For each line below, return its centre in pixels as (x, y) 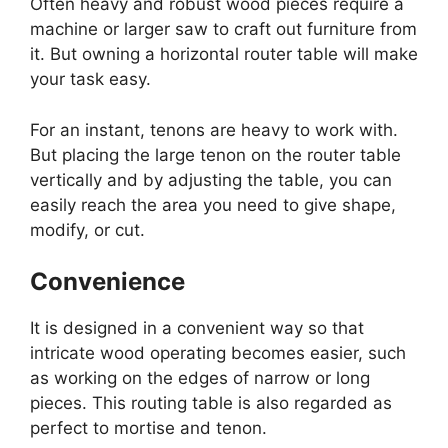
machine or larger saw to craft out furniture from (223, 29)
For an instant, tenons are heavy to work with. (214, 129)
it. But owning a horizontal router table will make (224, 54)
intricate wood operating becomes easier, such (218, 353)
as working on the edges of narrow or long (200, 378)
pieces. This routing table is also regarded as (211, 403)
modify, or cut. (87, 229)
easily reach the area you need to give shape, (213, 204)
